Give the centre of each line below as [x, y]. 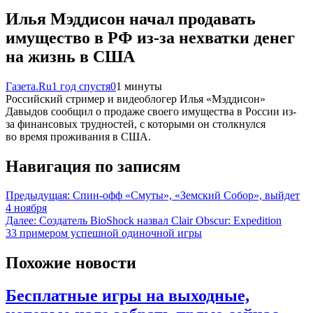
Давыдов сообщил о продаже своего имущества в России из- [151, 111]
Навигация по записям [93, 166]
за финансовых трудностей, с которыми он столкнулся [136, 124]
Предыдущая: [38, 196]
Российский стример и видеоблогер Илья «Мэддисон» [136, 99]
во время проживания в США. [78, 136]
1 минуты [139, 86]
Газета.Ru [29, 86]
